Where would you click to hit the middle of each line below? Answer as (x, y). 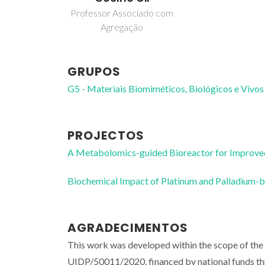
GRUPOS (94, 71)
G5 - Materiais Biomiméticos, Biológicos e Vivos (166, 88)
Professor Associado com (122, 12)
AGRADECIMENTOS (128, 227)
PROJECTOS (106, 135)
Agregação (122, 27)
